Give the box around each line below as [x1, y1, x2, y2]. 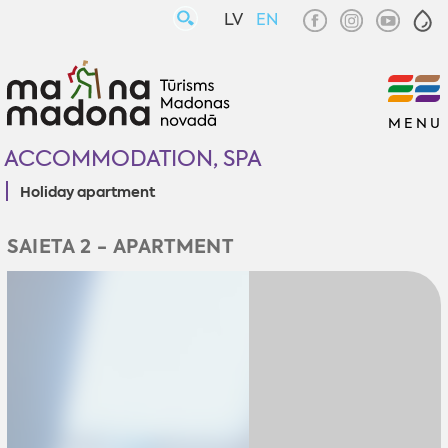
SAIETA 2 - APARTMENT [6, 233, 234, 261]
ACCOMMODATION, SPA [3, 143, 262, 173]
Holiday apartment [20, 182, 156, 202]
